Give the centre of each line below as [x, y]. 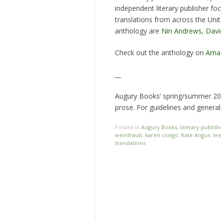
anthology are [138, 31]
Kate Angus [196, 135]
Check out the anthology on [160, 52]
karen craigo [162, 135]
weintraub [129, 135]
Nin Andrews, [183, 31]
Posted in [128, 127]
